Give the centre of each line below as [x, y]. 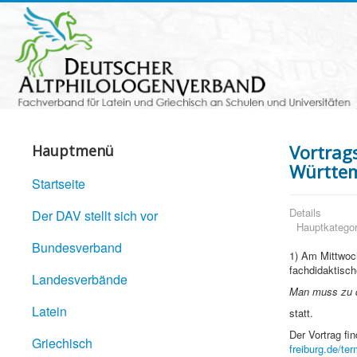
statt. [301, 313]
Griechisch [62, 343]
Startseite [59, 184]
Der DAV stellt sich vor [95, 216]
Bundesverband [77, 248]
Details [305, 213]
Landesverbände [80, 280]
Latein [49, 312]
